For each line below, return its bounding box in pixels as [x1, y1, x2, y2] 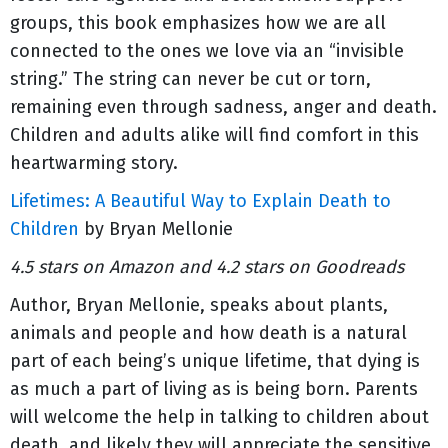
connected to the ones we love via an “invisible [10, 40, 404, 62]
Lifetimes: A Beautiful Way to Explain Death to [10, 190, 391, 212]
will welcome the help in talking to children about [10, 406, 429, 428]
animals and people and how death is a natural [10, 322, 407, 344]
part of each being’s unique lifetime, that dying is [10, 350, 420, 372]
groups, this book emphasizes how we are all [10, 12, 386, 34]
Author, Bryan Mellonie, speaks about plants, [10, 294, 388, 316]
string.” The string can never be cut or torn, [10, 68, 371, 90]
